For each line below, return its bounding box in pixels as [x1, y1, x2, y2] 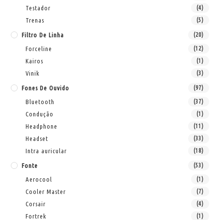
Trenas [26, 16, 45, 24]
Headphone [26, 122, 58, 130]
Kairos [26, 57, 44, 64]
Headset [26, 135, 49, 142]
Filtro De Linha [22, 31, 64, 38]
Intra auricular [26, 147, 67, 154]
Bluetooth [26, 98, 55, 105]
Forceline [26, 45, 53, 52]
